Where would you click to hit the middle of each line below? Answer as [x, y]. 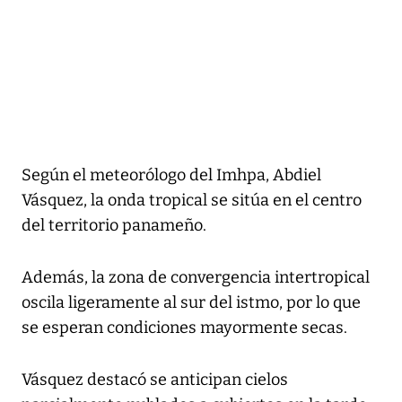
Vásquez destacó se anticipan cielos [155, 379]
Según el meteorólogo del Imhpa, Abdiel [171, 175]
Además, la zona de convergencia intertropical [196, 277]
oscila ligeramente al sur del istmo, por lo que [191, 302]
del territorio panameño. [114, 225]
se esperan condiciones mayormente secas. [184, 327]
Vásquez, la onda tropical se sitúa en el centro [192, 200]
